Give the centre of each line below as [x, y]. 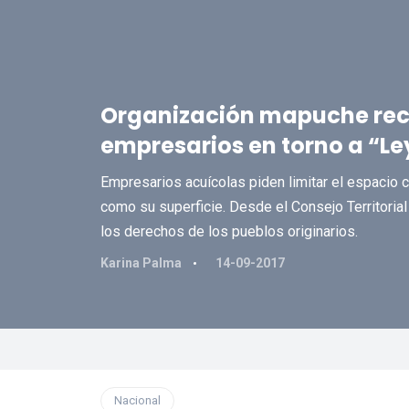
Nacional [137, 400]
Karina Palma [142, 263]
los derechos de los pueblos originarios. [229, 231]
